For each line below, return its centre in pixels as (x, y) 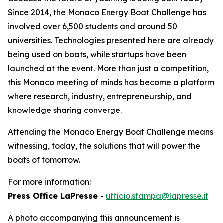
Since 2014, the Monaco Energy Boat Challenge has (107, 12)
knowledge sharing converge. (65, 110)
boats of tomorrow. (44, 160)
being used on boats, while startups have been (97, 54)
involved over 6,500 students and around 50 (93, 26)
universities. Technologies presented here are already (111, 40)
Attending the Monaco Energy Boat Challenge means (111, 132)
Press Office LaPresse (54, 196)
